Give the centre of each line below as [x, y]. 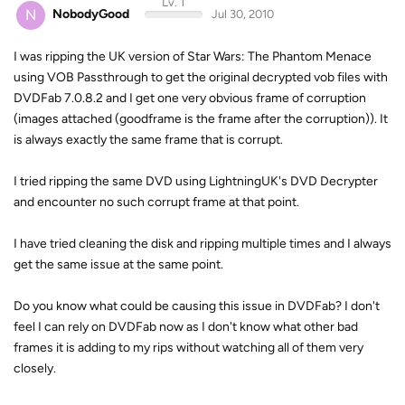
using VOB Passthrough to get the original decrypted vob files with [201, 77]
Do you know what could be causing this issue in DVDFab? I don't [197, 306]
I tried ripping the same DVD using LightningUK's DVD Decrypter [196, 181]
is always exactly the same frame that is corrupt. [148, 139]
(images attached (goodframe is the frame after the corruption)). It [201, 118]
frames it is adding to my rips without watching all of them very [188, 347]
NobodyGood [91, 14]
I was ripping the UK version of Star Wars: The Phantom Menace [193, 56]
